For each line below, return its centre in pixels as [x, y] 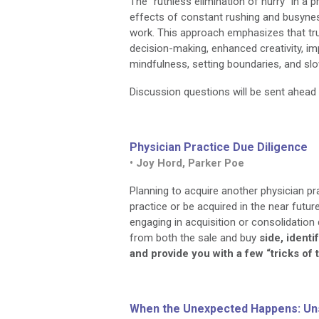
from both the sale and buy [194, 238]
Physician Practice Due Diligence [219, 147]
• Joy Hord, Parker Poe [187, 163]
